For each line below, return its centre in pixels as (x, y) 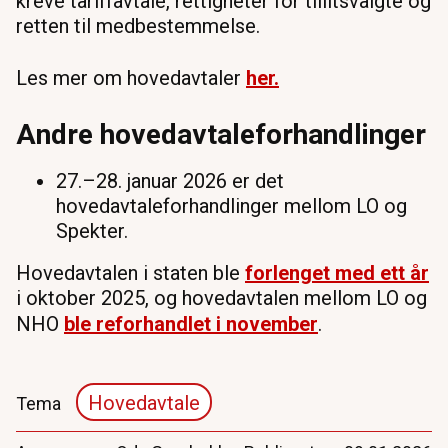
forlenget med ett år (337, 272)
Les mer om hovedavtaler (131, 77)
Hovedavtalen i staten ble (130, 272)
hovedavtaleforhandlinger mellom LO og (231, 205)
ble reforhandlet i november (191, 323)
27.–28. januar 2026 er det (170, 180)
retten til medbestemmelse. (138, 25)
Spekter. (92, 230)
